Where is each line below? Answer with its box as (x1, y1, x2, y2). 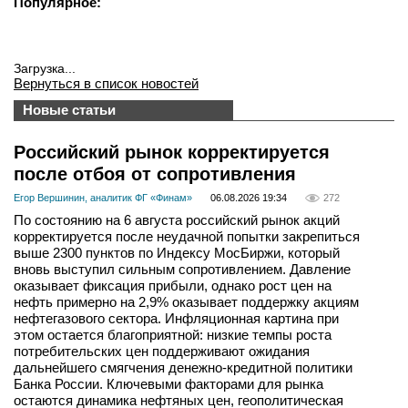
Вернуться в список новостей (14, 76, 199, 91)
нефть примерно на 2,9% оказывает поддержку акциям (14, 294, 359, 311)
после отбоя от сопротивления (14, 164, 296, 184)
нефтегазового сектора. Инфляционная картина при (14, 311, 339, 327)
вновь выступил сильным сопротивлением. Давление (14, 261, 351, 278)
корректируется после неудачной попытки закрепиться (14, 229, 360, 245)
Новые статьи (23, 102, 116, 117)
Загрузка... (14, 61, 76, 76)
